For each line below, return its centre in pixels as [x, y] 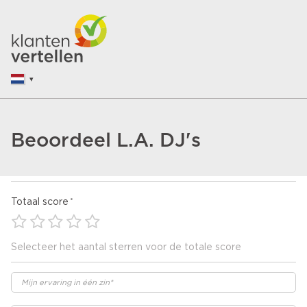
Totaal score [40, 202]
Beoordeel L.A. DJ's [106, 139]
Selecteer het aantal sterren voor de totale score [126, 248]
